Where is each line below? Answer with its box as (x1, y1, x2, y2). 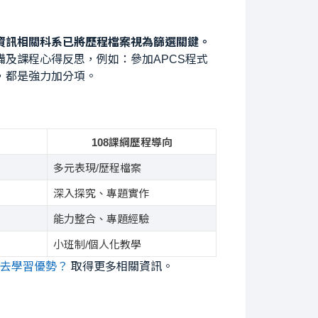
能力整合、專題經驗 (53, 212, 149, 225)
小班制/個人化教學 (53, 238, 141, 251)
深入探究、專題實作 (53, 187, 149, 199)
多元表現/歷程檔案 (53, 161, 141, 174)
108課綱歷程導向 (91, 136, 172, 148)
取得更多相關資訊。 (68, 260, 173, 273)
